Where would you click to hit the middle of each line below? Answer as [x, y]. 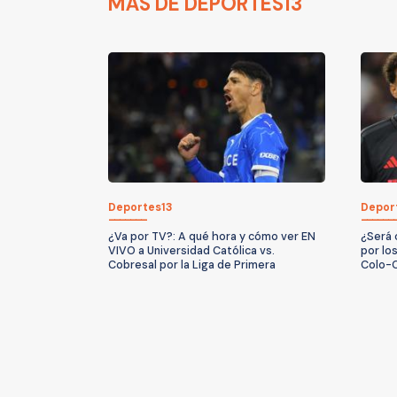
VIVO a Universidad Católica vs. [191, 250]
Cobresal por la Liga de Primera [192, 265]
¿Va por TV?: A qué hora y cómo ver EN [212, 236]
